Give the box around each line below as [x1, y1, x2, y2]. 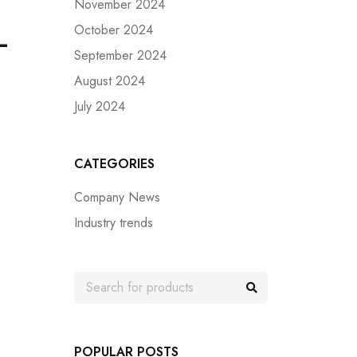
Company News [74, 188, 160, 206]
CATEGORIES [74, 155, 155, 173]
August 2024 [74, 72, 145, 90]
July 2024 [74, 97, 125, 116]
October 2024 [74, 21, 153, 39]
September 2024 [74, 46, 167, 65]
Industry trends [74, 214, 153, 232]
